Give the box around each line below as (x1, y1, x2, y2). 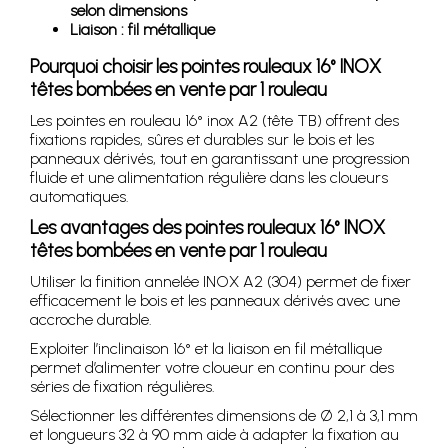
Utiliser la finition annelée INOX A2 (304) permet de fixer (30, 271, 411, 291)
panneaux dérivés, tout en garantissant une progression (30, 148, 410, 168)
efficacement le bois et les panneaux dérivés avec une (30, 290, 400, 310)
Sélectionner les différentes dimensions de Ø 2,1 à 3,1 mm (30, 405, 418, 425)
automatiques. (30, 186, 129, 206)
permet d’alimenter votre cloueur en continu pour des (30, 357, 394, 377)
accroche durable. (30, 309, 152, 329)
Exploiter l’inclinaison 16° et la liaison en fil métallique (30, 338, 382, 358)
